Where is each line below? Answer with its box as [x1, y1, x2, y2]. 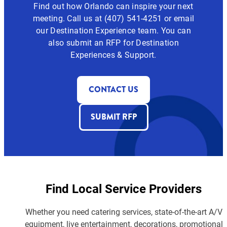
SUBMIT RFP [90, 110, 137, 123]
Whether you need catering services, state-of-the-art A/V [25, 206, 222, 217]
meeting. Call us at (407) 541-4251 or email [32, 12, 195, 23]
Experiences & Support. [70, 49, 157, 60]
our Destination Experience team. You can [36, 24, 191, 35]
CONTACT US [89, 83, 138, 95]
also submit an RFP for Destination [48, 36, 179, 48]
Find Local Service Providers [46, 180, 202, 197]
